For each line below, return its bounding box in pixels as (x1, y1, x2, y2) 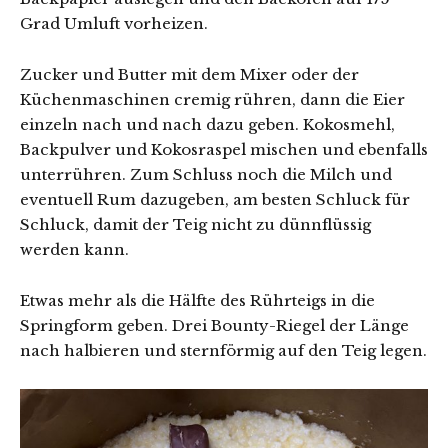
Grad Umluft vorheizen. (20, 13, 208, 33)
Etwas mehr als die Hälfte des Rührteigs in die (20, 290, 375, 310)
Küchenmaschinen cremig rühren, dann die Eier (20, 89, 405, 109)
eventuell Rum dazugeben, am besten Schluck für (20, 189, 410, 209)
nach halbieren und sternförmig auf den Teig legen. (20, 340, 427, 360)
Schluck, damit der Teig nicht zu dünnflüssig (20, 214, 371, 234)
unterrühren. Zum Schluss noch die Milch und (20, 164, 392, 184)
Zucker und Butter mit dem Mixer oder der (20, 64, 359, 84)
